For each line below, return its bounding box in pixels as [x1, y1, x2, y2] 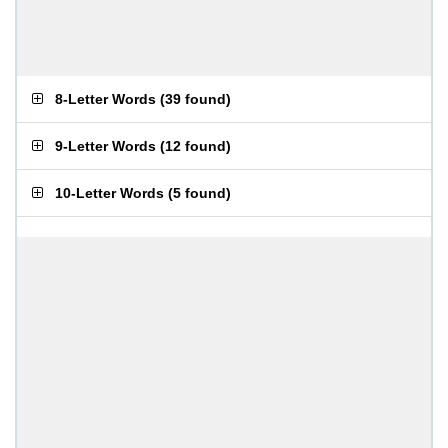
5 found [173, 185, 226, 201]
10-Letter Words [55, 185, 164, 201]
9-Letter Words [55, 138, 156, 154]
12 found [165, 138, 226, 154]
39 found [165, 91, 226, 107]
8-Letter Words [55, 91, 156, 107]
